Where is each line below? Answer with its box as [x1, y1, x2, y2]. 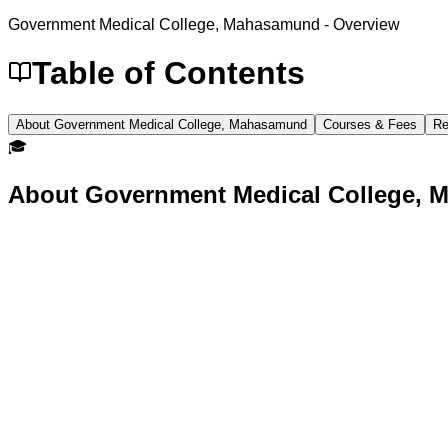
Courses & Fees [323, 116, 417, 132]
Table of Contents [32, 55, 305, 92]
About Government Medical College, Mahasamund [16, 116, 307, 132]
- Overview [320, 15, 400, 33]
